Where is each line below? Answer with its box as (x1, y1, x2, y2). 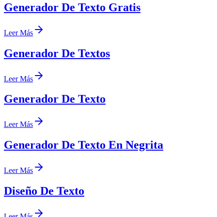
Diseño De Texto (4, 185, 84, 198)
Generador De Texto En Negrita (4, 139, 163, 152)
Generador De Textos (4, 46, 110, 60)
